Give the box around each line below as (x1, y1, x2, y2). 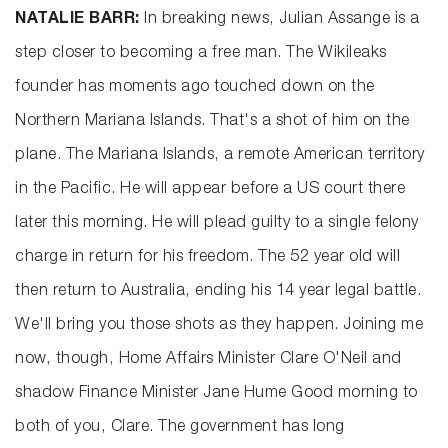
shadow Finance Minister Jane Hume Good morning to (15, 386, 418, 403)
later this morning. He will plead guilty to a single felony (15, 216, 419, 233)
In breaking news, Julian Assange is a (139, 12, 420, 29)
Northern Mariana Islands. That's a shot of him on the (15, 114, 410, 131)
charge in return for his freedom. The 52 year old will (15, 250, 400, 267)
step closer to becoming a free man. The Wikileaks (15, 46, 387, 63)
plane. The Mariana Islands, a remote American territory (15, 148, 425, 165)
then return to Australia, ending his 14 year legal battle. (15, 284, 421, 301)
